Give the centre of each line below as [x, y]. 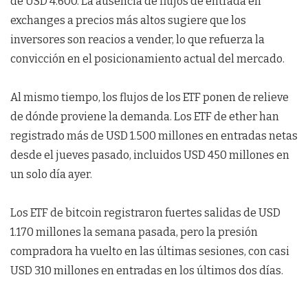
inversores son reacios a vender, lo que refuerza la [137, 39]
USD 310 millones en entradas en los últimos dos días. [147, 270]
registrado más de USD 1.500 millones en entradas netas [154, 135]
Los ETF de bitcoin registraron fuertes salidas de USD [145, 212]
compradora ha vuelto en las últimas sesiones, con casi [150, 251]
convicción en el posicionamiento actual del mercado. [147, 58]
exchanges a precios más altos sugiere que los [128, 20]
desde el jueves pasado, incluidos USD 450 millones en [150, 155]
